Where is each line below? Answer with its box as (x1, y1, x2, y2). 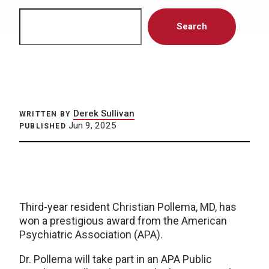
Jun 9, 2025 (65, 120, 116, 131)
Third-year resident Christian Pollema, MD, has (19, 201, 237, 213)
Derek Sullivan (73, 108, 134, 119)
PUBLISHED (19, 122, 66, 130)
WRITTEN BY (19, 110, 71, 118)
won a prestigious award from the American (19, 214, 227, 227)
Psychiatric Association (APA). (19, 228, 163, 241)
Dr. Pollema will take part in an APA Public (19, 253, 212, 265)
